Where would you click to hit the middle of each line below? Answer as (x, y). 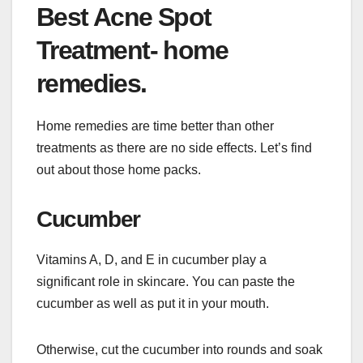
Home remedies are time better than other (155, 126)
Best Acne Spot (124, 17)
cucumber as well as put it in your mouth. (153, 303)
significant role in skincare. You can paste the (166, 281)
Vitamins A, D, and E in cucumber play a (152, 259)
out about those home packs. (119, 169)
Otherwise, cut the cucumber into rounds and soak (179, 349)
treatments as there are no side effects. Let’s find (174, 147)
